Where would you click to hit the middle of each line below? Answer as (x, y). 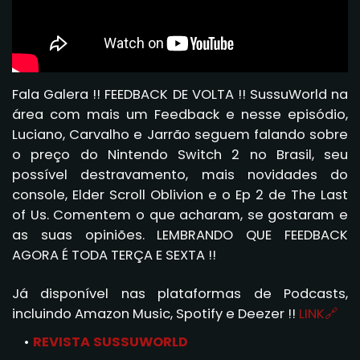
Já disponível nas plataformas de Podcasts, (180, 293)
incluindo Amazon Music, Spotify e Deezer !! (155, 313)
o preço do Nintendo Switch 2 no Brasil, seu (180, 154)
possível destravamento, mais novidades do (180, 174)
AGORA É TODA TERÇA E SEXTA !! (114, 255)
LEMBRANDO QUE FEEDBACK (253, 235)
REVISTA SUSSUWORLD (110, 342)
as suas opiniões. (85, 235)
